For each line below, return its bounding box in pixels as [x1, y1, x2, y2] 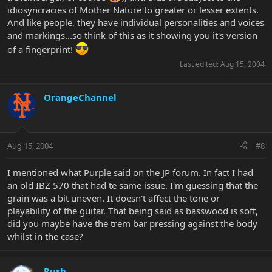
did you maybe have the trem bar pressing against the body [7, 217, 257, 229]
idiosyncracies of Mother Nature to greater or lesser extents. [7, 4, 259, 16]
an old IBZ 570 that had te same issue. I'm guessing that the [7, 178, 258, 191]
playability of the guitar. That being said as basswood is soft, [7, 204, 258, 217]
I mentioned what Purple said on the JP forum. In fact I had [7, 166, 253, 178]
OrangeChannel [44, 91, 117, 104]
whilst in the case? [7, 229, 83, 242]
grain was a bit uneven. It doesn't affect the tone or [7, 191, 220, 204]
